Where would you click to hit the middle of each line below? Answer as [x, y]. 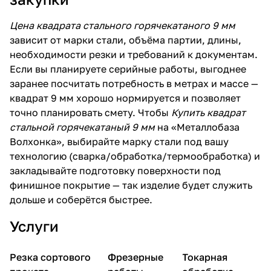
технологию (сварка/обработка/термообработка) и [135, 156]
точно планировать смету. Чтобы [90, 112]
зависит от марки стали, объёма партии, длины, [126, 40]
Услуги [34, 226]
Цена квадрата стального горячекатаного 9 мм [122, 25]
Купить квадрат [208, 112]
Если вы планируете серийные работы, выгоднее [128, 69]
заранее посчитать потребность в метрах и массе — [134, 83]
